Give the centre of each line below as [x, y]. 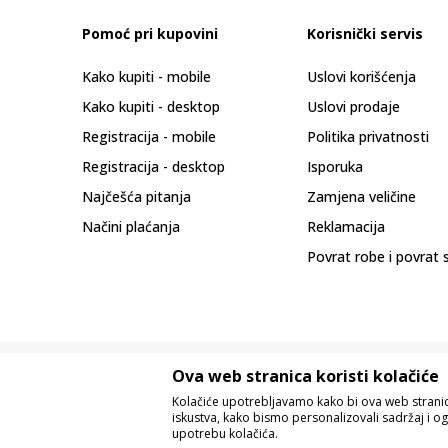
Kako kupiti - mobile [146, 76]
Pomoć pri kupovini [150, 33]
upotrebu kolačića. [225, 433]
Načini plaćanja [131, 226]
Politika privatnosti [368, 136]
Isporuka [335, 166]
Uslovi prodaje [353, 106]
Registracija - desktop [153, 166]
